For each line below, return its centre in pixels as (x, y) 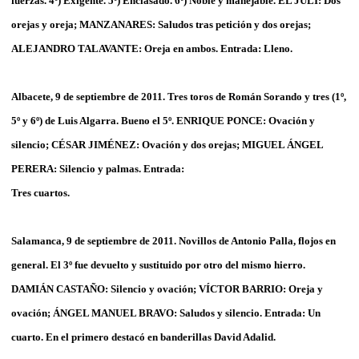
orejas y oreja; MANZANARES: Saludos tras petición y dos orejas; (161, 24)
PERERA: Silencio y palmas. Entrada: (98, 168)
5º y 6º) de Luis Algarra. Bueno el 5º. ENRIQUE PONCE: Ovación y (163, 120)
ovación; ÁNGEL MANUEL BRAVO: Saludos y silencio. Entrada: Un (166, 313)
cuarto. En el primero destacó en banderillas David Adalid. (143, 337)
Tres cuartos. (40, 192)
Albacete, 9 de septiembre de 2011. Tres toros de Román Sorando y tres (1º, (179, 96)
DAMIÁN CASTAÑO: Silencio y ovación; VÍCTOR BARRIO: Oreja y (167, 288)
